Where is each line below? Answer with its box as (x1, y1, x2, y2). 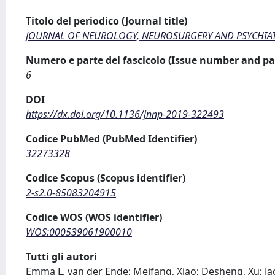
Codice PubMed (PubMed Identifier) (26, 132, 197, 145)
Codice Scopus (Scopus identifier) (26, 171, 185, 185)
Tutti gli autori (26, 250, 97, 263)
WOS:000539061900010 (26, 225, 132, 239)
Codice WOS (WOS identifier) (26, 211, 162, 224)
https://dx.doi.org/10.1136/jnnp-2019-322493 (26, 107, 224, 121)
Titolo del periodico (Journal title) (26, 14, 187, 28)
